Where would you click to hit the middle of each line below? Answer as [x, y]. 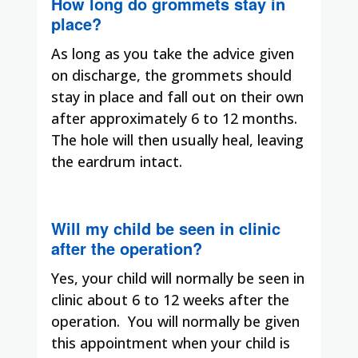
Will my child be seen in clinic [166, 228]
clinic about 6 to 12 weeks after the [170, 299]
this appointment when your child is [171, 342]
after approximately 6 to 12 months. [174, 118]
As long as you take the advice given [173, 53]
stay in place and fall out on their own [177, 96]
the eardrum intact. [117, 161]
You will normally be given [214, 321]
